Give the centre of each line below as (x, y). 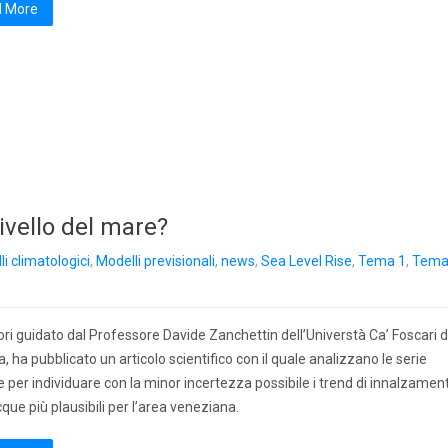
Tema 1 (382, 261)
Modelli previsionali (155, 261)
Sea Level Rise (306, 261)
